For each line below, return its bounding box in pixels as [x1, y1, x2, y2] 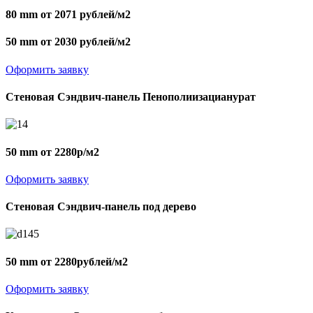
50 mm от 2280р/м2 [6, 145, 99, 158]
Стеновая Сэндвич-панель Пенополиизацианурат [6, 91, 256, 103]
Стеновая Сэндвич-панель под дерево [6, 201, 196, 213]
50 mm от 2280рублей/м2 [6, 255, 128, 268]
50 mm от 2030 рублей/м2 [6, 36, 131, 48]
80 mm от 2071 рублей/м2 [6, 8, 131, 21]
